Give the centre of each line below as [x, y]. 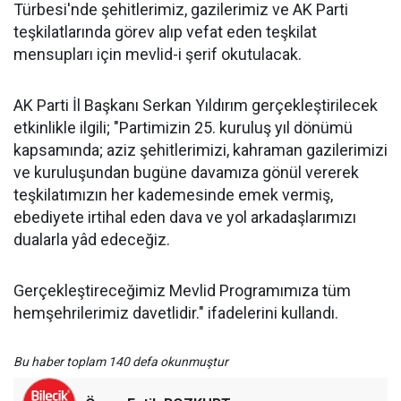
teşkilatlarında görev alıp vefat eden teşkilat [165, 32]
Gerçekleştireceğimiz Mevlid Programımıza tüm [182, 290]
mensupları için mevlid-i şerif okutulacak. [158, 54]
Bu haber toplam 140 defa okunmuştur [121, 362]
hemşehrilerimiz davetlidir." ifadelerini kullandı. [176, 313]
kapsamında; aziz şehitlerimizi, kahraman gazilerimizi [200, 150]
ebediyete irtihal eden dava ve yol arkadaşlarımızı [185, 217]
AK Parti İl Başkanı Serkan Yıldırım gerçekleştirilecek [196, 105]
